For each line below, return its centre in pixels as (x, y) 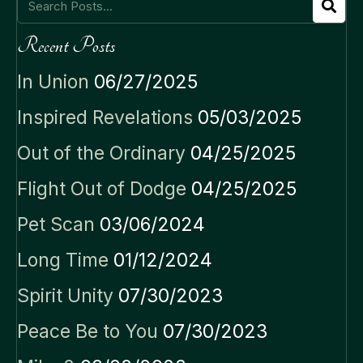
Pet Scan (56, 224)
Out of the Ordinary (101, 153)
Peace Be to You (88, 331)
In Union (53, 81)
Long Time (63, 260)
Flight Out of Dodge (102, 188)
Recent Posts (66, 45)
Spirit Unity (65, 295)
